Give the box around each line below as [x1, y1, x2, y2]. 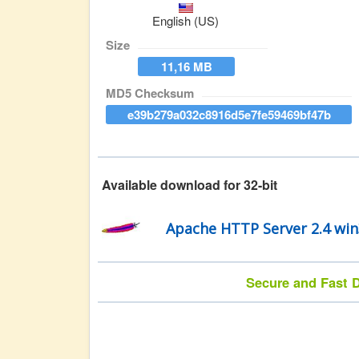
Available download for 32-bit [102, 175, 277, 194]
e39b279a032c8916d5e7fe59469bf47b [127, 106, 331, 123]
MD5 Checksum [106, 84, 194, 102]
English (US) [152, 12, 220, 29]
